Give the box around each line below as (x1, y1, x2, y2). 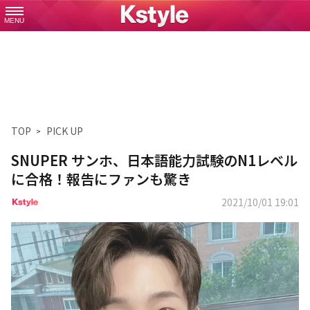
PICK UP (46, 124, 83, 138)
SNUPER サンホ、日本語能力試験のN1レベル (11, 150, 298, 170)
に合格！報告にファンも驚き (11, 169, 191, 189)
